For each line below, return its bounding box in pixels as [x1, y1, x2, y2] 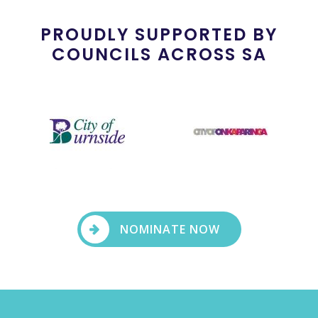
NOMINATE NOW [119, 221, 220, 238]
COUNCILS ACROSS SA [51, 42, 267, 66]
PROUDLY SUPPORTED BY [40, 22, 278, 46]
